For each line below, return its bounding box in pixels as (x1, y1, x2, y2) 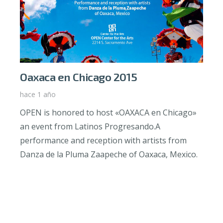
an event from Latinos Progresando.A (20, 121, 160, 132)
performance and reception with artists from (20, 135, 187, 146)
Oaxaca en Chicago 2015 (20, 70, 137, 84)
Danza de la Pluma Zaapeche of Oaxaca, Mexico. (20, 149, 198, 160)
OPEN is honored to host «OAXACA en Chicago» (20, 107, 197, 118)
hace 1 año (20, 90, 56, 100)
